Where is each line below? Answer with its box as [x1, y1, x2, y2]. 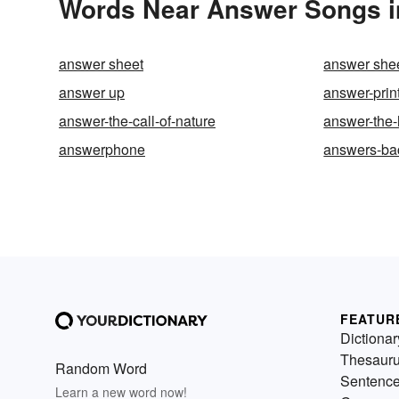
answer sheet [59, 53, 143, 75]
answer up [59, 82, 125, 103]
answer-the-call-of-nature [59, 110, 216, 132]
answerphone [59, 139, 145, 160]
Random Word [55, 358, 147, 379]
